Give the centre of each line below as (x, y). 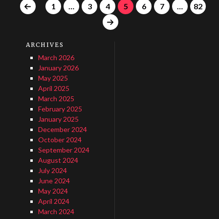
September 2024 (64, 150)
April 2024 (54, 201)
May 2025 (53, 78)
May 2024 (53, 191)
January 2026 (58, 68)
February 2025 (60, 109)
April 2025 (54, 88)
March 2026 (56, 57)
